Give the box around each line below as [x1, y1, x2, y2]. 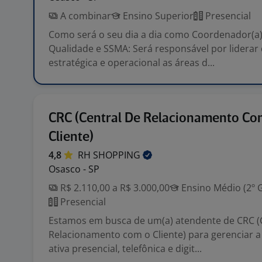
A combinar [58, 9, 111, 22]
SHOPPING [93, 149, 143, 161]
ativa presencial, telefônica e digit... [49, 242, 202, 255]
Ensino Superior [120, 9, 194, 22]
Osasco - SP [49, 163, 99, 175]
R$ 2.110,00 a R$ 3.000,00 [58, 181, 170, 194]
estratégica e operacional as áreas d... [49, 56, 215, 69]
